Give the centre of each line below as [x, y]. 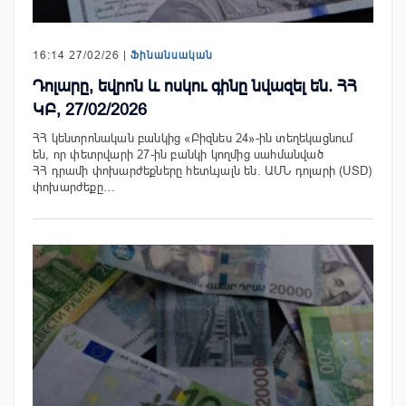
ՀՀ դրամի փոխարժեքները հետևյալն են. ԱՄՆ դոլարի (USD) [203, 170]
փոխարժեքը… [74, 187]
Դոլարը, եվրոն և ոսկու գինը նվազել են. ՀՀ [195, 86]
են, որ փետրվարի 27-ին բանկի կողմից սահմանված [178, 154]
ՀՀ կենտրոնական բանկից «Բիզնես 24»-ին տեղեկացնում [193, 138]
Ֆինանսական [172, 55]
